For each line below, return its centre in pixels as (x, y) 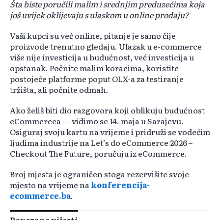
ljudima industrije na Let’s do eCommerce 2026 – (101, 143)
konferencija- (120, 185)
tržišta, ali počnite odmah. (59, 90)
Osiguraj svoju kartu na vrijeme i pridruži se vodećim (110, 132)
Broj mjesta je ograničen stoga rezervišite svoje (99, 174)
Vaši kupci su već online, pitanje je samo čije (93, 36)
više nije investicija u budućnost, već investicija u (102, 57)
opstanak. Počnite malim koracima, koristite (94, 68)
